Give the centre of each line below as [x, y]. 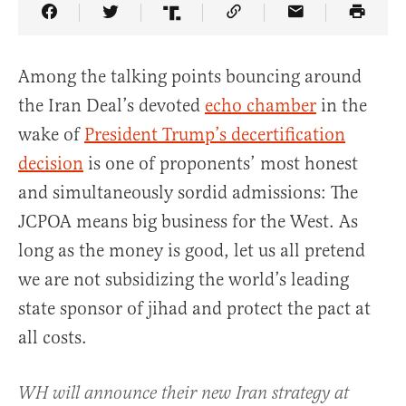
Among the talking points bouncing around [190, 77]
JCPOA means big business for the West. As [188, 222]
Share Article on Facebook [151, 25]
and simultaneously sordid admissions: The [188, 193]
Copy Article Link [302, 25]
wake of [51, 135]
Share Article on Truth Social [285, 25]
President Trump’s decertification [215, 135]
